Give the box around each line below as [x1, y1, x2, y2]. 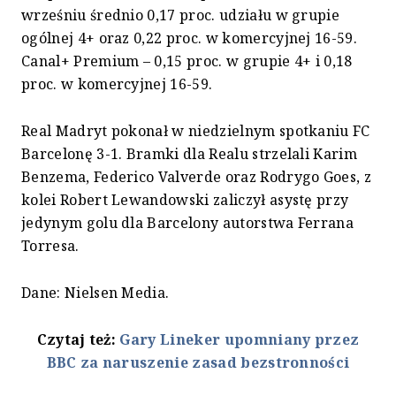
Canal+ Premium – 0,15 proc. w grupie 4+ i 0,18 [21, 50, 353, 71]
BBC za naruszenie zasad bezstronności [46, 352, 350, 372]
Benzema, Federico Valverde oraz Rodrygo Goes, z [21, 166, 372, 187]
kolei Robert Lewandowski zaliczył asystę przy [21, 189, 349, 209]
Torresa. [21, 235, 80, 255]
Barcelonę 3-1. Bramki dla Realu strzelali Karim [21, 143, 358, 164]
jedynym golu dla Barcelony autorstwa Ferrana [21, 212, 354, 232]
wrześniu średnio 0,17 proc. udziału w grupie [21, 4, 340, 25]
